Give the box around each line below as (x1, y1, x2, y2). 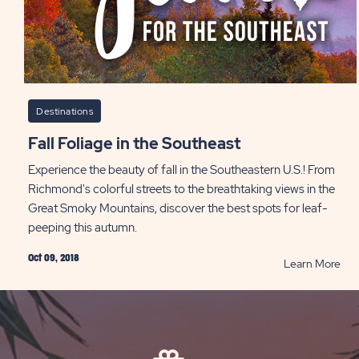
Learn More (283, 256, 341, 271)
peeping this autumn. (28, 219, 137, 236)
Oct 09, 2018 (28, 252, 79, 263)
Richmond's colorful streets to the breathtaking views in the (28, 180, 335, 197)
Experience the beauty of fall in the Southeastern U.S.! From (28, 161, 335, 178)
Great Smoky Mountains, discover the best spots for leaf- (28, 200, 328, 216)
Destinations (36, 104, 93, 118)
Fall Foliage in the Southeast (38, 132, 240, 154)
